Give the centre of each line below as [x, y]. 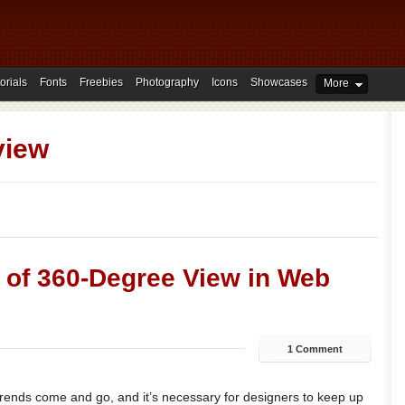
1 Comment [315, 349]
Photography [167, 82]
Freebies [101, 82]
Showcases [279, 82]
